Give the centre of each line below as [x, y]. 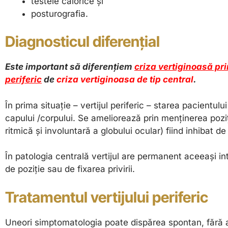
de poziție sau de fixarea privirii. [70, 169]
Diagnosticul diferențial [82, 42]
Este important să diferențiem [70, 67]
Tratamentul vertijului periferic [107, 197]
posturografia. [60, 13]
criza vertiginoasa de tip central [125, 80]
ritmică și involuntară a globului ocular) [84, 131]
